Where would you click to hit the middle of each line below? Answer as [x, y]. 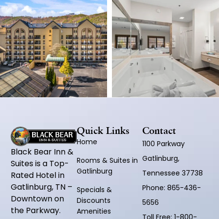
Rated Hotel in [38, 175]
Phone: [155, 187]
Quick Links [103, 131]
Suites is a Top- [40, 163]
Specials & [94, 189]
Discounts [93, 200]
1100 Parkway [166, 143]
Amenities [94, 211]
